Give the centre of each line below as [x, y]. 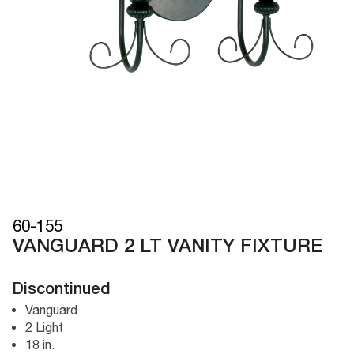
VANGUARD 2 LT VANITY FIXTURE [168, 247]
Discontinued [62, 290]
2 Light [44, 327]
